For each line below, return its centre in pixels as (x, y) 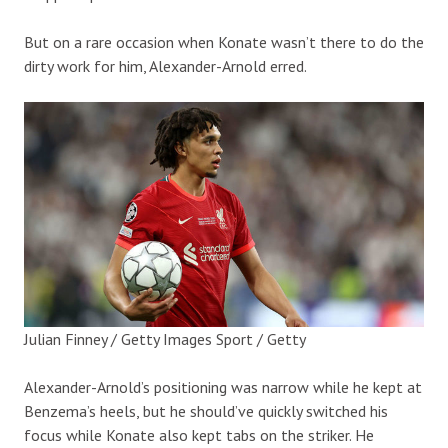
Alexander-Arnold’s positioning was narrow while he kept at (223, 386)
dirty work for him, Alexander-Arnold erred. (165, 65)
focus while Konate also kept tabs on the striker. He (199, 434)
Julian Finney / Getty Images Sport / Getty (165, 338)
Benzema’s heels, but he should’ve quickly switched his (206, 410)
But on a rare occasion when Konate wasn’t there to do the (224, 41)
